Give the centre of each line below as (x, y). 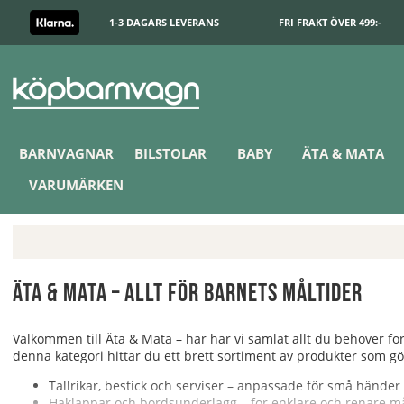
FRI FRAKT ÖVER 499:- (330, 23)
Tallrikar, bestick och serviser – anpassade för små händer (225, 385)
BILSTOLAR (170, 153)
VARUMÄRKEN (77, 185)
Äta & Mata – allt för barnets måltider (188, 294)
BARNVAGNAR (66, 153)
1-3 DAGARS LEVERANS (164, 23)
